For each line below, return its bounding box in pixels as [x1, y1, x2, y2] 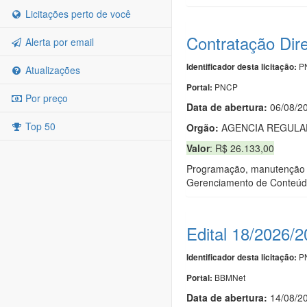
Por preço [23, 91, 68, 105]
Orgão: [186, 120, 219, 134]
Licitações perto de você [23, 7, 131, 21]
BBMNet [214, 271, 245, 283]
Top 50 [23, 119, 56, 133]
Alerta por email [23, 35, 94, 49]
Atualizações [23, 63, 80, 77]
